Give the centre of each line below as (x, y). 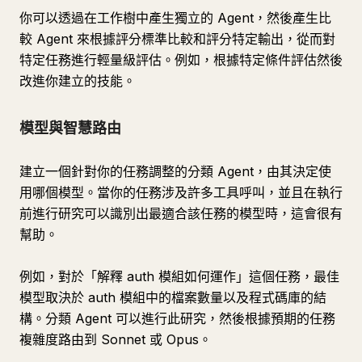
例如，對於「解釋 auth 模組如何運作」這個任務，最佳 (179, 276)
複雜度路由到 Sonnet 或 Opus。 (116, 339)
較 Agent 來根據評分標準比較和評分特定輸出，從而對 (177, 39)
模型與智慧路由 (70, 128)
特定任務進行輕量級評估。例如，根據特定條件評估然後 (181, 60)
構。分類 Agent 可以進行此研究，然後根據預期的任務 (177, 318)
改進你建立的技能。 (78, 81)
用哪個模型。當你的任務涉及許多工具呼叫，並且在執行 (181, 192)
